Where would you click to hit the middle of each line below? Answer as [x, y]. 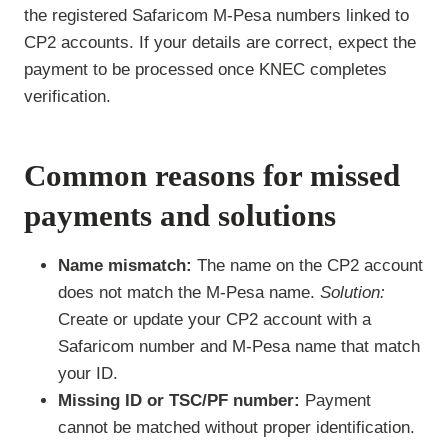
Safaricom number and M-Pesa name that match [239, 346]
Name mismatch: [125, 265]
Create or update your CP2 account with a [214, 319]
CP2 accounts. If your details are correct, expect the [220, 42]
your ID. [88, 373]
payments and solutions [180, 216]
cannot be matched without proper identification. [236, 427]
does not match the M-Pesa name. [189, 292]
